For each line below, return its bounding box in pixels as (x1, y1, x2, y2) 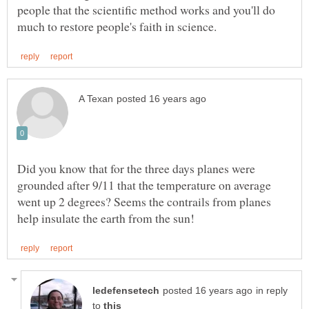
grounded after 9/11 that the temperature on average (17, 176, 271, 193)
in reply (256, 286, 288, 297)
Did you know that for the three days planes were (17, 159, 255, 177)
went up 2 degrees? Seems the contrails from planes (17, 192, 271, 210)
